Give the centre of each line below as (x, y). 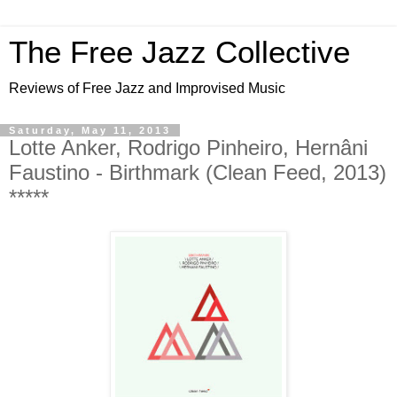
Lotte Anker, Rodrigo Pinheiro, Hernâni (188, 148)
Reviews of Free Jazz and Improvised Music (147, 88)
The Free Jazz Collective (179, 52)
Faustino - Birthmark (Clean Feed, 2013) (198, 172)
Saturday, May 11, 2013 (90, 130)
